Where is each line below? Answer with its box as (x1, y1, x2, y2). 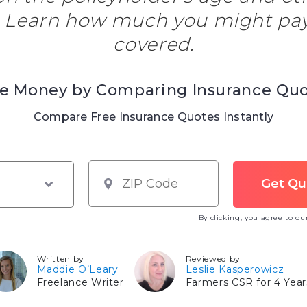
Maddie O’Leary (36, 263, 119, 275)
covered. (113, 33, 194, 56)
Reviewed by (185, 254, 241, 264)
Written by (36, 254, 84, 264)
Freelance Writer (36, 276, 124, 288)
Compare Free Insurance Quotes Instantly (33, 110, 274, 123)
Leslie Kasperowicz (185, 263, 284, 275)
